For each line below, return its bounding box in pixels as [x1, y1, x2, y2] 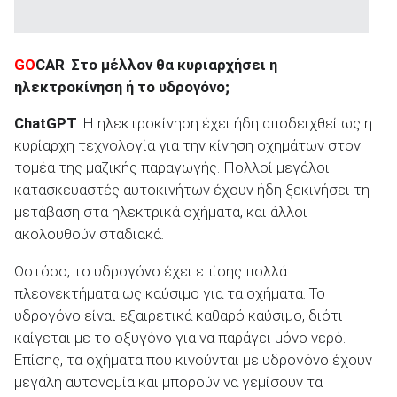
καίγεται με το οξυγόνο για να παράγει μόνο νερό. [14, 329, 346, 347]
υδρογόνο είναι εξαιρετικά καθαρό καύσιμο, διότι [14, 307, 343, 325]
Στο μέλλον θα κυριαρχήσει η [71, 55, 277, 74]
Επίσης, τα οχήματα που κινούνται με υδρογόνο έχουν [14, 351, 372, 370]
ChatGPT [14, 114, 77, 133]
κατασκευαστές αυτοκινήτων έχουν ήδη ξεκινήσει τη [14, 181, 370, 199]
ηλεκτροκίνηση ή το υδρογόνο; [14, 77, 230, 96]
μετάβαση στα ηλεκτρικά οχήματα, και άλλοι [14, 203, 307, 222]
